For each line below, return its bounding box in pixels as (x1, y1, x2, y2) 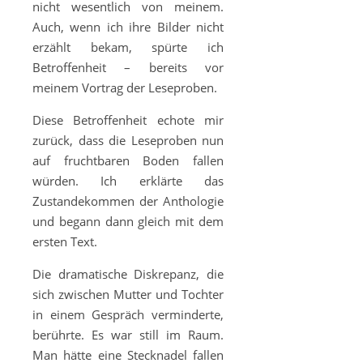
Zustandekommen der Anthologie (32, 193, 224, 209)
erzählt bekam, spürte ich (32, 39, 224, 55)
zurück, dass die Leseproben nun (32, 132, 224, 148)
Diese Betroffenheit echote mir (32, 112, 224, 128)
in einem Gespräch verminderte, (32, 306, 224, 322)
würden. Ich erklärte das (32, 173, 224, 189)
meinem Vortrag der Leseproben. (32, 79, 217, 96)
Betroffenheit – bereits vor (32, 59, 224, 75)
